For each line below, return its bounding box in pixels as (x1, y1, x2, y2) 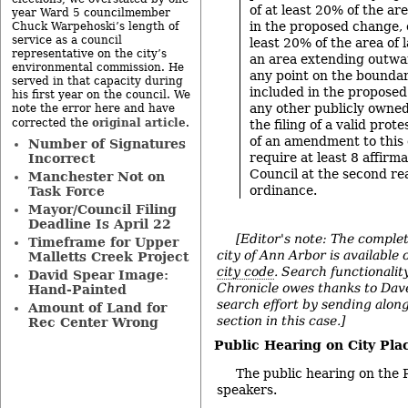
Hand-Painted (27, 282, 127, 297)
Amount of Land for (27, 301, 167, 315)
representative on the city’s (12, 47, 167, 60)
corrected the (12, 117, 92, 129)
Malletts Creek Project (27, 250, 189, 264)
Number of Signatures (27, 137, 186, 151)
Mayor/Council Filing (27, 202, 177, 217)
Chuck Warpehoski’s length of (12, 20, 178, 33)
